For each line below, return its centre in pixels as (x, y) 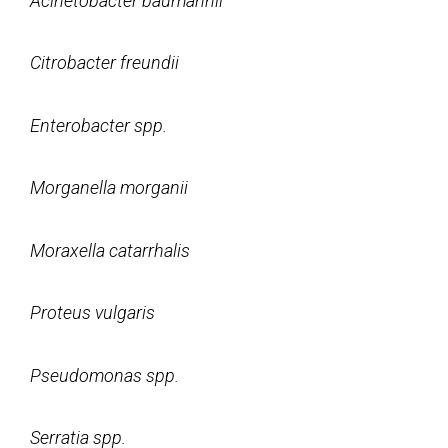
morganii (154, 187)
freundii (149, 62)
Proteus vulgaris (92, 312)
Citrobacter (73, 62)
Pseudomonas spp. (104, 375)
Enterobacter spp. (98, 125)
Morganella (75, 187)
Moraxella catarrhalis (110, 250)
